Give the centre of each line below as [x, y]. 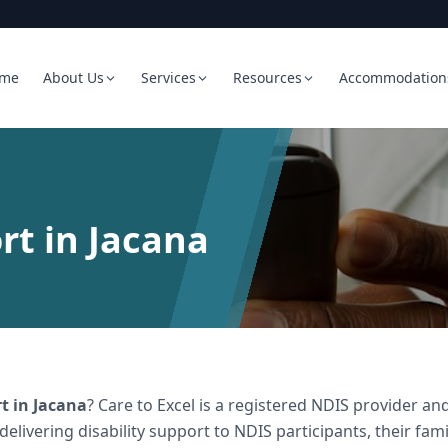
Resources [267, 77]
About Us [73, 77]
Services [168, 77]
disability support [144, 431]
